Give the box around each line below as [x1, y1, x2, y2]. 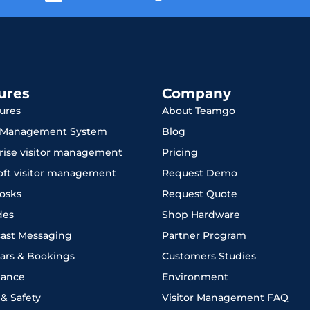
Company [162, 85, 231, 102]
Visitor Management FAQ [162, 291, 289, 304]
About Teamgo [162, 104, 235, 118]
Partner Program [162, 229, 246, 242]
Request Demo [162, 167, 237, 180]
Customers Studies [162, 250, 256, 263]
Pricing [162, 146, 198, 159]
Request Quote [162, 188, 237, 201]
